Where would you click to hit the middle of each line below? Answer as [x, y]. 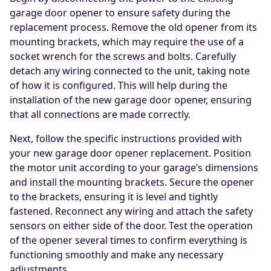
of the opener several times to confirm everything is [129, 240]
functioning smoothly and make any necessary [116, 255]
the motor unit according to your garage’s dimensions [134, 168]
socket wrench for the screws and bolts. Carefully [123, 57]
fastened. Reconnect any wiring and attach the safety [131, 211]
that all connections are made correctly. [100, 115]
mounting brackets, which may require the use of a [127, 42]
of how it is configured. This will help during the [119, 86]
